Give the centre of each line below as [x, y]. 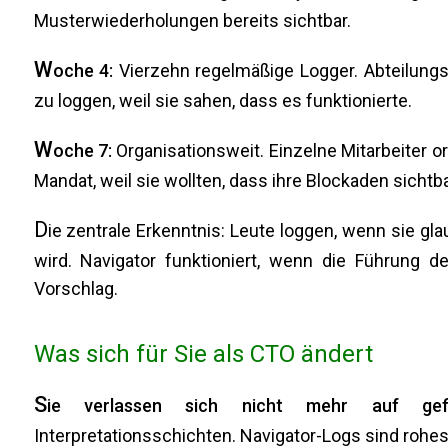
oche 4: [83, 71]
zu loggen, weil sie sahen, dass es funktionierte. [222, 101]
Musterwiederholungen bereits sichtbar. [192, 21]
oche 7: [82, 151]
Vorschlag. [75, 289]
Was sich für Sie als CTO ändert [203, 354]
